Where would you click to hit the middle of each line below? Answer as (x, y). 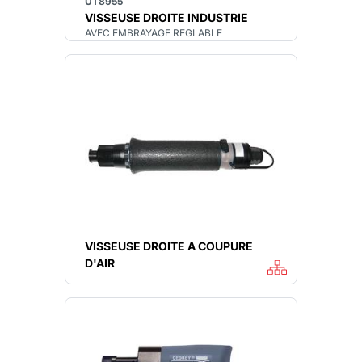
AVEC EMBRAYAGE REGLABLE (154, 33)
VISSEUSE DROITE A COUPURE (169, 246)
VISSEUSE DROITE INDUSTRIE (166, 17)
